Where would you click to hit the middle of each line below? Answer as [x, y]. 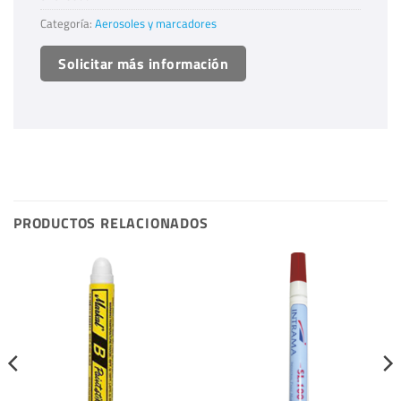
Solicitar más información [144, 63]
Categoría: [68, 23]
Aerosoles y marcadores [156, 23]
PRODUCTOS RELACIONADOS [111, 223]
